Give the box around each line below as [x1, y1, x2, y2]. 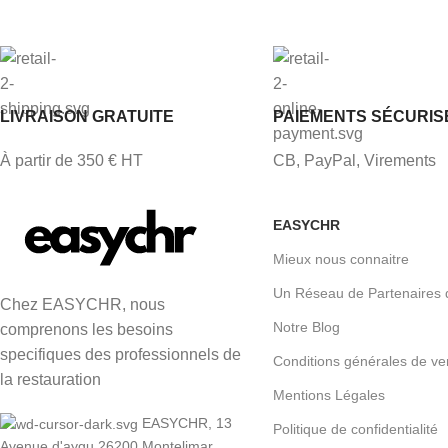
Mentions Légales [272, 386, 385, 403]
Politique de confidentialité [272, 420, 438, 437]
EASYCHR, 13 [142, 414, 232, 431]
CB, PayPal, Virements [272, 151, 436, 169]
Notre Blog [272, 318, 340, 335]
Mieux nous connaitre [272, 250, 409, 267]
